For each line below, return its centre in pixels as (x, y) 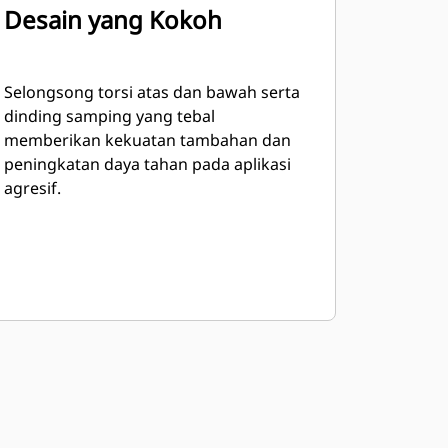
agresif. (32, 188)
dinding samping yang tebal (109, 116)
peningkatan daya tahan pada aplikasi (147, 164)
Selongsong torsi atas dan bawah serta (151, 92)
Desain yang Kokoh (112, 19)
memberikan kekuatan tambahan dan (147, 140)
